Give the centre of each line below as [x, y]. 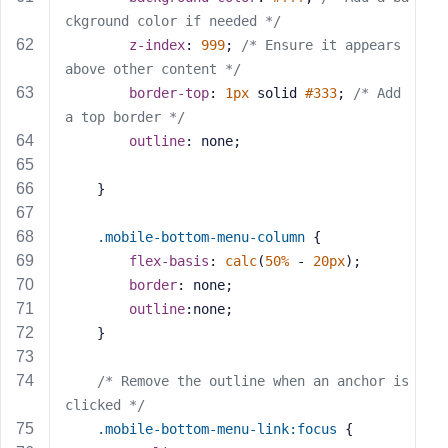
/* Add [377, 93]
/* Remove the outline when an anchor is [253, 381]
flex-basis [169, 261]
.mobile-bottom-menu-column [201, 237]
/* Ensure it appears [321, 45]
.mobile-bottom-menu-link [193, 429]
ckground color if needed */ [173, 21]
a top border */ [125, 117]
